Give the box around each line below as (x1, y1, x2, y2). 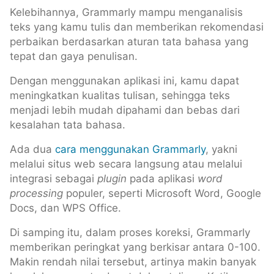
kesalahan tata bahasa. (10, 118, 125, 131)
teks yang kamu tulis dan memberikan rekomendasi (10, 20, 264, 33)
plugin (97, 172, 127, 185)
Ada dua (10, 143, 55, 155)
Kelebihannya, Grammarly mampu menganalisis (10, 6, 243, 18)
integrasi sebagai (10, 172, 97, 185)
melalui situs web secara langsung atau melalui (10, 157, 242, 170)
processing (10, 187, 63, 199)
